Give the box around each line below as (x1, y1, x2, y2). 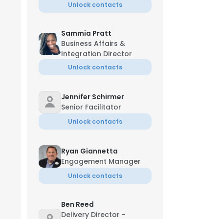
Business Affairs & (61, 39, 125, 48)
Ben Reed (61, 199, 94, 209)
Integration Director (61, 49, 132, 59)
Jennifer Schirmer (61, 92, 124, 102)
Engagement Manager (61, 156, 141, 166)
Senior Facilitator (61, 102, 121, 112)
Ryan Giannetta (61, 146, 118, 156)
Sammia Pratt (61, 28, 111, 38)
